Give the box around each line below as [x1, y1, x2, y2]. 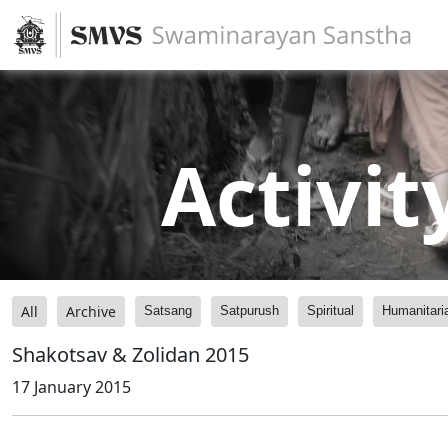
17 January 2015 [12, 376, 131, 398]
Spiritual [307, 303, 354, 318]
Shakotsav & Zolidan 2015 [12, 341, 249, 368]
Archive [66, 302, 116, 321]
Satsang [144, 303, 192, 318]
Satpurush [220, 303, 279, 318]
